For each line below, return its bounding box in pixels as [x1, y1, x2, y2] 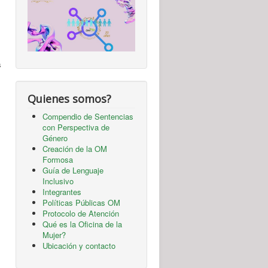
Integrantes [42, 186, 81, 198]
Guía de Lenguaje [42, 165, 103, 176]
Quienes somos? [28, 92, 111, 106]
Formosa [42, 154, 73, 166]
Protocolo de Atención [42, 208, 119, 220]
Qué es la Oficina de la [42, 218, 122, 230]
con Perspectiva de [42, 121, 109, 133]
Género [42, 132, 68, 144]
